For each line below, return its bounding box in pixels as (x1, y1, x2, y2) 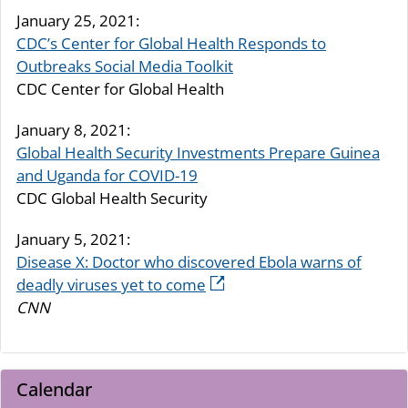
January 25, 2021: (16, 9, 139, 31)
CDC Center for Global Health (16, 77, 224, 99)
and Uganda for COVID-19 (16, 164, 198, 186)
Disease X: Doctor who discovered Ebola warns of (16, 250, 362, 272)
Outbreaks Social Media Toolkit (16, 55, 233, 76)
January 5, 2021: (16, 228, 130, 250)
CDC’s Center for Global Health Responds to (16, 32, 326, 54)
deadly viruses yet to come (16, 273, 206, 295)
